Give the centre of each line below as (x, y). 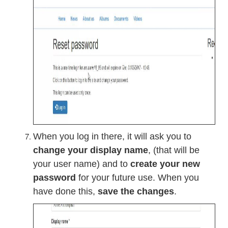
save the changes (136, 191)
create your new (165, 164)
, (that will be (174, 150)
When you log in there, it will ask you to (112, 136)
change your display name (91, 150)
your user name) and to (82, 164)
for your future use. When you (137, 178)
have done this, (65, 191)
